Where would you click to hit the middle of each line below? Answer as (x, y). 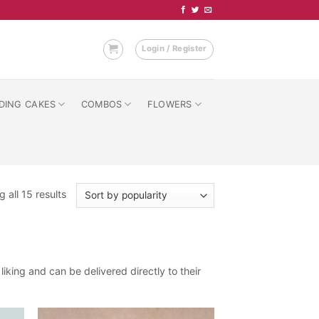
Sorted (82, 194)
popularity (89, 225)
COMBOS (101, 104)
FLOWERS (169, 104)
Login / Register (174, 49)
